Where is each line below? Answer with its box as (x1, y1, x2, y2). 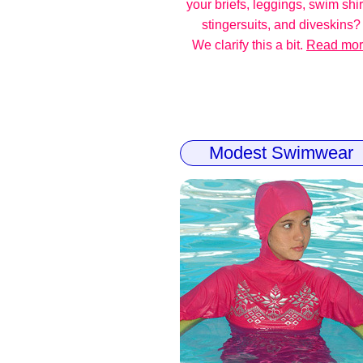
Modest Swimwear (209, 143, 353, 163)
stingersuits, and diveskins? (202, 18, 361, 32)
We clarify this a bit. (192, 38, 306, 52)
